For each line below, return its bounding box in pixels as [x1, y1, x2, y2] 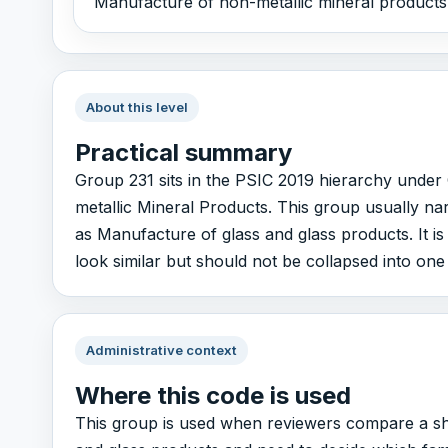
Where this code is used [74, 380, 351, 410]
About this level [85, 99, 188, 116]
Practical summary [74, 137, 292, 167]
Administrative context [85, 342, 237, 359]
